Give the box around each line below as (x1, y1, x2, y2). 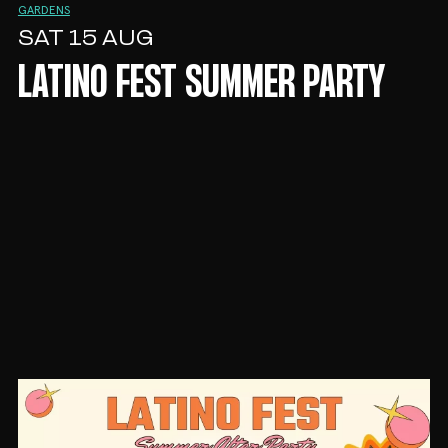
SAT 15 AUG (17, 28, 153, 52)
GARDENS (17, 5, 70, 18)
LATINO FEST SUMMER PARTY (17, 65, 385, 106)
